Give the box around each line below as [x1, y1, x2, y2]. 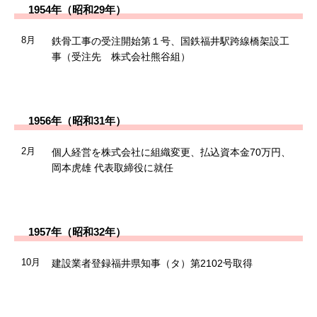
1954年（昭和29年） [28, 3, 126, 16]
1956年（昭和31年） [28, 114, 126, 127]
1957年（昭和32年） [28, 225, 126, 238]
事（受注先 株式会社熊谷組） [51, 50, 190, 62]
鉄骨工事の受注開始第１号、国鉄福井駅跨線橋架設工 [51, 35, 289, 47]
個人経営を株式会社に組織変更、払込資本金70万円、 [51, 146, 291, 158]
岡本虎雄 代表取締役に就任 [51, 161, 173, 173]
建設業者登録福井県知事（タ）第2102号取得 [51, 257, 253, 269]
